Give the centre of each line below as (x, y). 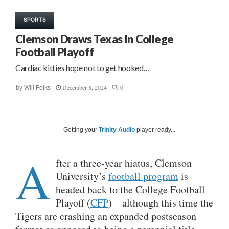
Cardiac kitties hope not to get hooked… (83, 68)
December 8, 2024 (85, 88)
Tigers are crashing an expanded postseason (106, 216)
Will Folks (37, 88)
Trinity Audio (117, 130)
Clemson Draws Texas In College (95, 39)
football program (143, 176)
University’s (82, 176)
